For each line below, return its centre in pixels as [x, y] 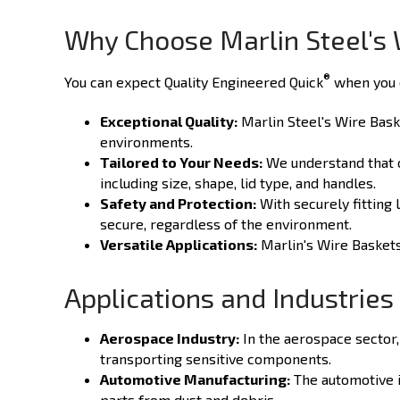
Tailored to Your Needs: [181, 162]
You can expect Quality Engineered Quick [194, 82]
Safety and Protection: [178, 204]
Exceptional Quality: [169, 121]
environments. [146, 142]
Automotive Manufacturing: [195, 379]
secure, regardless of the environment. [226, 224]
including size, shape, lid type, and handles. [238, 183]
